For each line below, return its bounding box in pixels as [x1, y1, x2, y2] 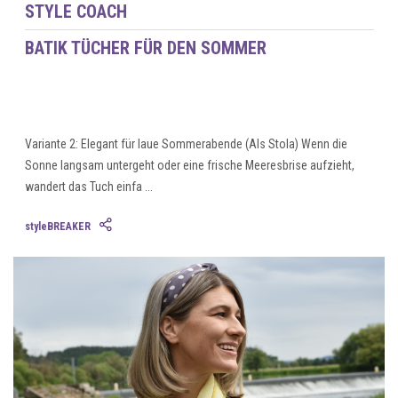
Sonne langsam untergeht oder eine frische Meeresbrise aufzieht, [24, 158, 354, 173]
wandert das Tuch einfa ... [24, 179, 153, 195]
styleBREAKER [24, 220, 91, 234]
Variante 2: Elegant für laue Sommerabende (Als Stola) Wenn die [24, 137, 347, 152]
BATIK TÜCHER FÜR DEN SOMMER [24, 37, 267, 60]
